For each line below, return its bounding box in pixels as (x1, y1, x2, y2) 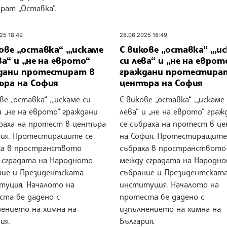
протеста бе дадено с (119, 192, 204, 202)
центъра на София (119, 77, 203, 88)
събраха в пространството (119, 143, 226, 154)
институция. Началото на (119, 179, 219, 190)
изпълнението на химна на (119, 204, 221, 214)
